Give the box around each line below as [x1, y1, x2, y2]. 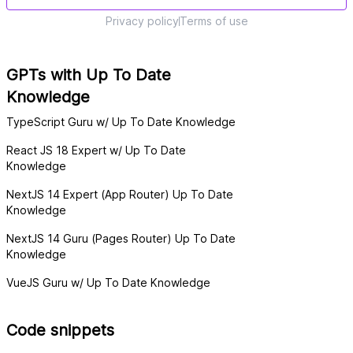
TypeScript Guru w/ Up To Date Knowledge [6, 115, 236, 128]
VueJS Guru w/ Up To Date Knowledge [6, 276, 210, 289]
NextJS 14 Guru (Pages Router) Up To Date [6, 232, 236, 245]
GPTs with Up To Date [6, 65, 171, 84]
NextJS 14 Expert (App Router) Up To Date [6, 188, 233, 201]
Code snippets [6, 321, 114, 340]
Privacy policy [105, 14, 179, 28]
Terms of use [179, 14, 248, 28]
